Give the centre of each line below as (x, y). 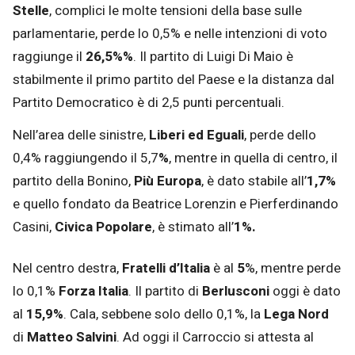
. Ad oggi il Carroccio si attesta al (215, 337)
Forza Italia (94, 291)
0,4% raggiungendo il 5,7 (86, 158)
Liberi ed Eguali (197, 135)
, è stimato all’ (193, 227)
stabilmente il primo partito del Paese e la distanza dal (174, 80)
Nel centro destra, (67, 268)
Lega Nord (296, 314)
